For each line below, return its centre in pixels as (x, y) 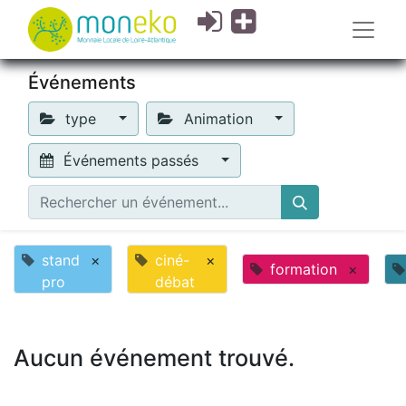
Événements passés (131, 160)
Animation (218, 119)
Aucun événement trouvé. (154, 358)
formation (304, 269)
